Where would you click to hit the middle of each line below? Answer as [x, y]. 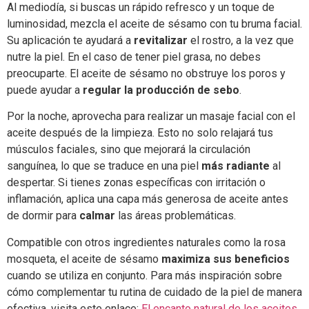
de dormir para [43, 216]
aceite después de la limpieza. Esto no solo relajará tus [140, 133]
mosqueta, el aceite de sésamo [84, 259]
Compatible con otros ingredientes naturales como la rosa [146, 242]
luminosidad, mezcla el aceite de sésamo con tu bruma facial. [154, 23]
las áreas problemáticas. [176, 216]
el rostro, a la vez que [241, 40]
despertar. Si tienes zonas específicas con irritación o [136, 183]
